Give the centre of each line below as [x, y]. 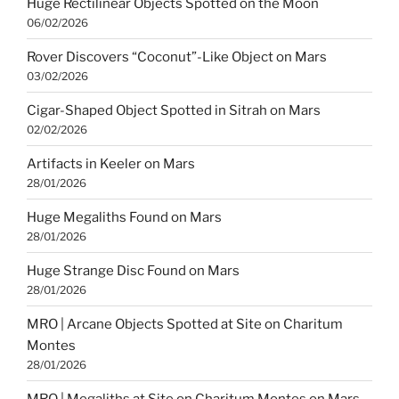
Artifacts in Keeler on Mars [111, 163]
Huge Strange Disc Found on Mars [133, 270]
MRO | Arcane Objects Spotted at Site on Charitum [185, 324]
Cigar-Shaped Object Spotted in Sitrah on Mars [174, 110]
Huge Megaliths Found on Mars [124, 217]
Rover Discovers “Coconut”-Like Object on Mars [177, 57]
